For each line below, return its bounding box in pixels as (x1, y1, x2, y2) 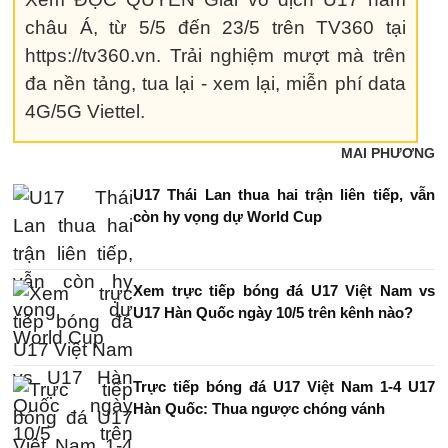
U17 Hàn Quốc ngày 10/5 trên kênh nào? (133, 303, 413, 321)
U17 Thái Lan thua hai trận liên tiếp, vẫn (133, 185, 435, 203)
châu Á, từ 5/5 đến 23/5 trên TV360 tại (25, 16, 407, 38)
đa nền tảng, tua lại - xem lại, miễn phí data (25, 72, 407, 94)
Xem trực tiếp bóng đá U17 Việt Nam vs (133, 281, 435, 299)
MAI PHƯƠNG (341, 144, 435, 161)
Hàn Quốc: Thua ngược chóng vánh (133, 399, 385, 417)
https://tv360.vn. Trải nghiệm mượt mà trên (25, 44, 407, 66)
